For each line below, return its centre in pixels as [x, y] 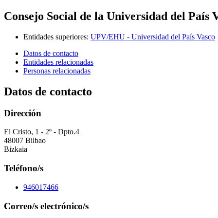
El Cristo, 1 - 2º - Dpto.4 [42, 132]
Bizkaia [16, 149]
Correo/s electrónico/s [46, 206]
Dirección [23, 113]
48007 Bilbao [25, 141]
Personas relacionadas [57, 71]
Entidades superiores [55, 36]
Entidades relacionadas [58, 62]
